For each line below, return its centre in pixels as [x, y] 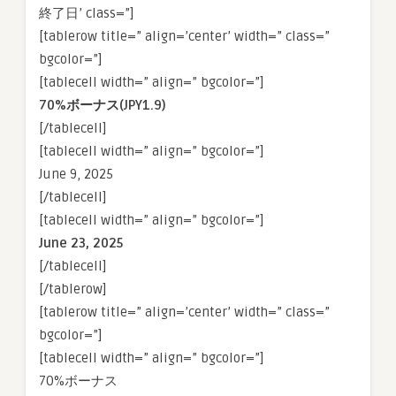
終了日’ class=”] [87, 13]
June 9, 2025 [76, 174]
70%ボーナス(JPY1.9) [103, 105]
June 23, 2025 [81, 243]
